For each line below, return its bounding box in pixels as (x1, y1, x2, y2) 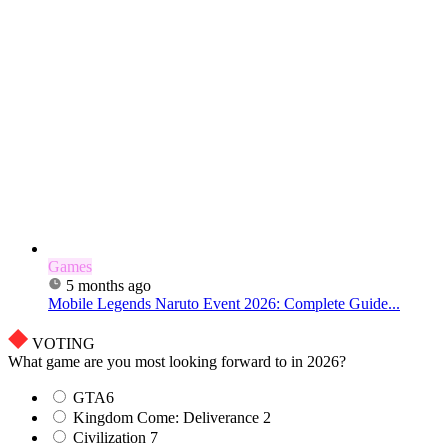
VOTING (32, 335, 95, 353)
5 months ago (66, 277, 151, 295)
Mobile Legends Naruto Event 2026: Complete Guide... (48, 295, 400, 313)
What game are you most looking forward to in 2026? (8, 353, 346, 371)
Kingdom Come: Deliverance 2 (73, 409, 271, 427)
